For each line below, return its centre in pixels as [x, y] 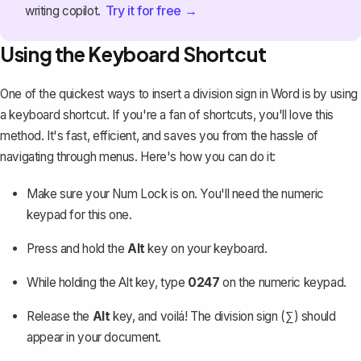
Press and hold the [77, 249]
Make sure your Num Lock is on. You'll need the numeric [175, 194]
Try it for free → [151, 10]
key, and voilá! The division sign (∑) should [223, 317]
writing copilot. [64, 10]
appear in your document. [94, 338]
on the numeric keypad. [283, 283]
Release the [60, 317]
